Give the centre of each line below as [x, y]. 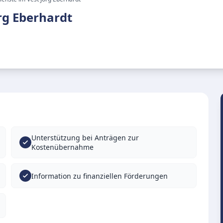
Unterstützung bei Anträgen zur [85, 138]
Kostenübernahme [63, 147]
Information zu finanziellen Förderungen [100, 176]
